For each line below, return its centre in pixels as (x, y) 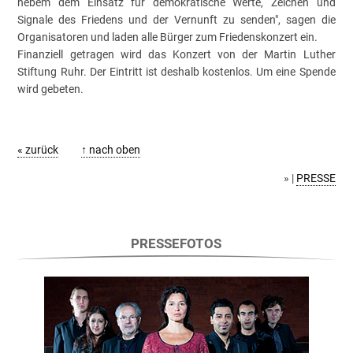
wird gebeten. (51, 89)
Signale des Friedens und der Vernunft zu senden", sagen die (176, 19)
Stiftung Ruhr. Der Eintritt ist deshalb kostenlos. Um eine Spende (176, 71)
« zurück (38, 149)
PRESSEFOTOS (176, 243)
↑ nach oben (110, 149)
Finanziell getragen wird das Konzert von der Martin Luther (176, 54)
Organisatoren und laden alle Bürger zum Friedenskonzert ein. (168, 37)
